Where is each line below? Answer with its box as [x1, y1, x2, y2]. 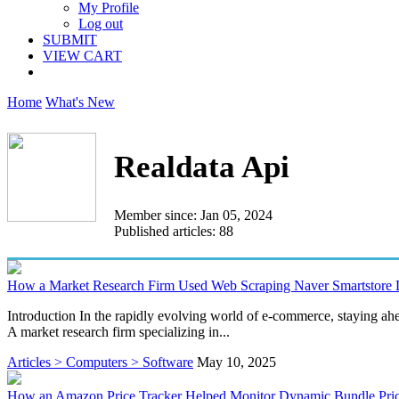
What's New [45, 94, 115, 110]
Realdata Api [114, 150, 289, 185]
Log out [78, 16, 123, 31]
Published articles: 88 [114, 223, 233, 239]
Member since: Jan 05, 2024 [114, 207, 273, 223]
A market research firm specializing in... [7, 323, 230, 339]
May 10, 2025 [197, 354, 276, 370]
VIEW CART [43, 48, 122, 63]
